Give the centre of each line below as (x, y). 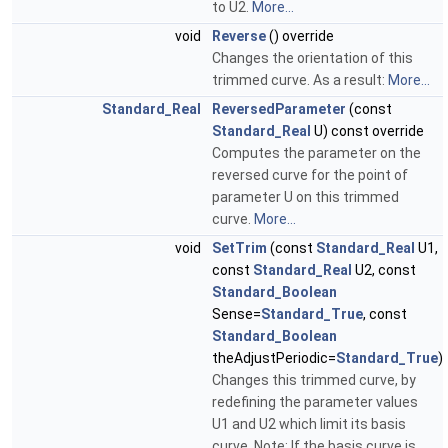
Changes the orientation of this (312, 58)
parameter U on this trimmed (305, 197)
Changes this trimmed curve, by (314, 380)
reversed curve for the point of (310, 175)
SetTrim (239, 248)
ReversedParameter (279, 109)
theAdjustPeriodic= (274, 358)
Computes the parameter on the (316, 153)
